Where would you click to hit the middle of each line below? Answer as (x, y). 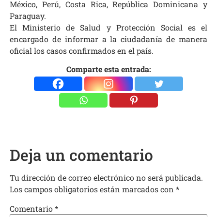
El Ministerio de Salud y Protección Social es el (108, 27)
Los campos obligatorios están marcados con (93, 189)
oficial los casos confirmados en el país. (82, 50)
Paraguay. (28, 15)
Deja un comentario (81, 155)
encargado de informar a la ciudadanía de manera (108, 39)
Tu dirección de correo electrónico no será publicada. (106, 178)
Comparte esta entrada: (108, 69)
